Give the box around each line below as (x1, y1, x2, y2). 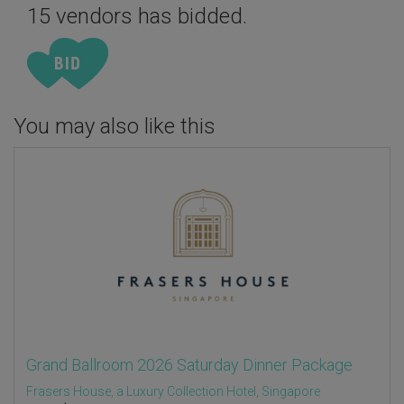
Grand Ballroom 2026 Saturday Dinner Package (26, 354, 353, 374)
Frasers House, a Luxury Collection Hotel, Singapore (26, 383, 320, 399)
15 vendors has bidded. (27, 4, 247, 29)
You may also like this (14, 114, 216, 139)
